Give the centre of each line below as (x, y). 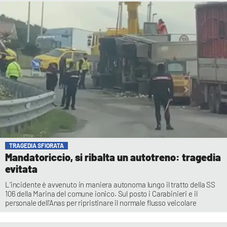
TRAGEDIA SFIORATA (36, 145)
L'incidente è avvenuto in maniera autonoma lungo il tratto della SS (110, 184)
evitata (21, 168)
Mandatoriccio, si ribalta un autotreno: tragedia (113, 157)
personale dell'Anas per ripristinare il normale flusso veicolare (101, 202)
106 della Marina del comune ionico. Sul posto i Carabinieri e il (101, 193)
